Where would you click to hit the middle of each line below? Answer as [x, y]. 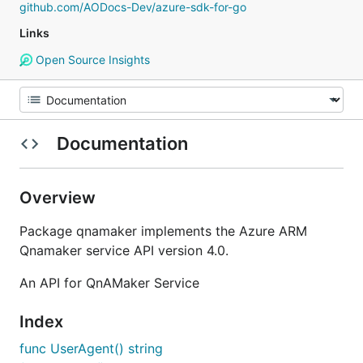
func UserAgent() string [91, 348]
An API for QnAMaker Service [109, 283]
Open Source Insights [91, 60]
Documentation [122, 143]
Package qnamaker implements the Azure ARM [163, 231]
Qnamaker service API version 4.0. [124, 250]
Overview [60, 198]
